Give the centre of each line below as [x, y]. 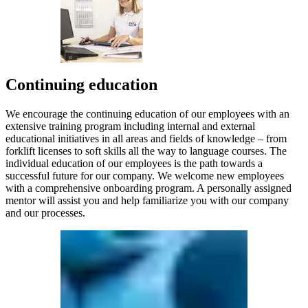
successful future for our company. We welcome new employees [145, 176]
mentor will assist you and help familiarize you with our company [147, 201]
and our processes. [45, 213]
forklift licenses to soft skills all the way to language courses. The [146, 151]
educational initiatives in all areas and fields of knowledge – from [146, 139]
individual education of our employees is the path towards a [134, 164]
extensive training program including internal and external [130, 126]
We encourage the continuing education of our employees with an [147, 114]
